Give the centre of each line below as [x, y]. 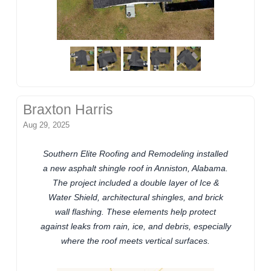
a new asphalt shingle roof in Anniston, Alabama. [135, 168]
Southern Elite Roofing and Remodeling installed [135, 153]
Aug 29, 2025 [47, 125]
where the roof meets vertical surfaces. [135, 240]
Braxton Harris [68, 109]
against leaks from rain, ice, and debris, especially [135, 226]
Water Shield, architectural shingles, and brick [135, 197]
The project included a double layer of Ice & [135, 182]
